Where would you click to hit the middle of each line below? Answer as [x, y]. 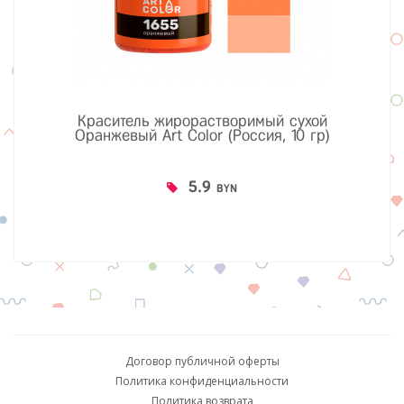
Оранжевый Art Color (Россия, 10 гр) [202, 135]
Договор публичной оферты [202, 361]
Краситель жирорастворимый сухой [202, 121]
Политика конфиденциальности [202, 381]
